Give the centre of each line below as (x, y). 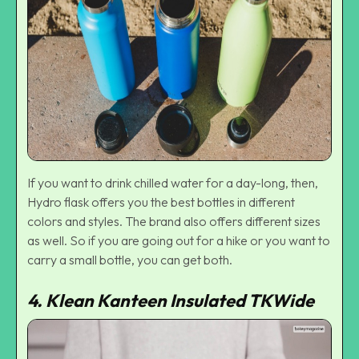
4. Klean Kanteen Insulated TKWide (171, 301)
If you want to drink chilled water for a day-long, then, (173, 183)
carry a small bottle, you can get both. (130, 260)
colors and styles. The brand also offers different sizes (174, 222)
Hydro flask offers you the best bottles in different (161, 202)
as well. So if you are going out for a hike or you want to (179, 241)
